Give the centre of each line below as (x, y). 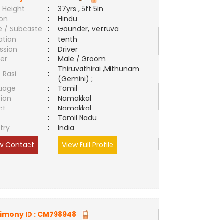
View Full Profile (88, 145)
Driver (68, 49)
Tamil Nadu (78, 118)
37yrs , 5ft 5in (81, 9)
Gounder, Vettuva (89, 29)
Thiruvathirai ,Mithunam (99, 69)
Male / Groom (84, 59)
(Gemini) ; (76, 79)
